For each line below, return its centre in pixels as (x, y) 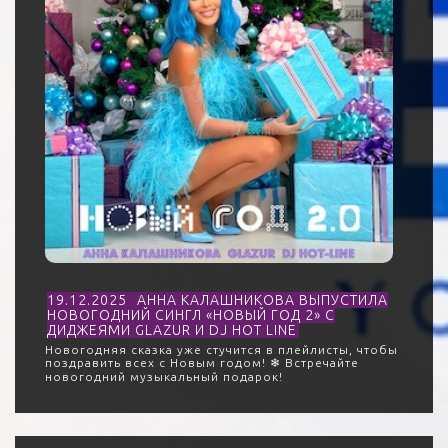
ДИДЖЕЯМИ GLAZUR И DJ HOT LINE (172, 330)
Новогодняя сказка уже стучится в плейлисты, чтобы (221, 349)
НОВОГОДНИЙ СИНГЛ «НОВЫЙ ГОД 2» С (191, 315)
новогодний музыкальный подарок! (164, 376)
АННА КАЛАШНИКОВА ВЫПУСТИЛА (262, 300)
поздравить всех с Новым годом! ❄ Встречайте (202, 362)
